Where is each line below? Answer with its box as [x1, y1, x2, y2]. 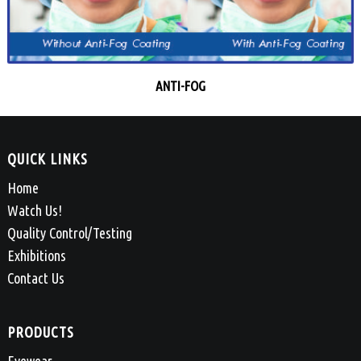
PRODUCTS [6, 324, 74, 341]
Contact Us [6, 270, 64, 287]
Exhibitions [6, 247, 66, 264]
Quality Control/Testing [6, 225, 132, 242]
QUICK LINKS [6, 151, 88, 168]
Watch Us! [6, 202, 62, 219]
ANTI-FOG [156, 77, 205, 93]
